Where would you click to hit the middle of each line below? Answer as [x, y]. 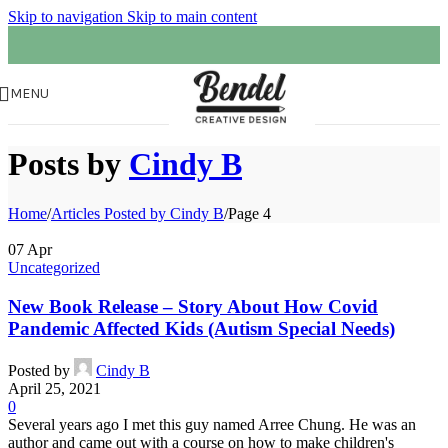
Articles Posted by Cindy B [137, 213]
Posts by [68, 164]
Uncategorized [54, 267]
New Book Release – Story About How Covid [193, 306]
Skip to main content [192, 16]
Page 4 [249, 213]
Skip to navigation [67, 16]
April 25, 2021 [54, 389]
